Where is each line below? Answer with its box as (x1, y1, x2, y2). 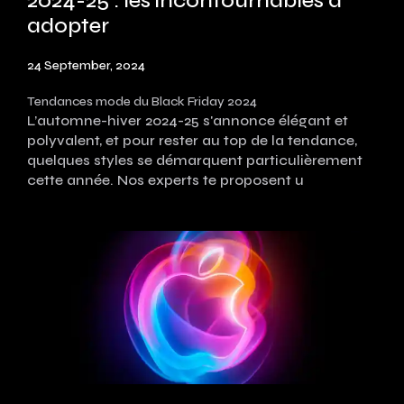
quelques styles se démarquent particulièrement (27, 151, 363, 169)
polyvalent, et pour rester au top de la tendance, (27, 131, 357, 149)
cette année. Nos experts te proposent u (27, 170, 304, 188)
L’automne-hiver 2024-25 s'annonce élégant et (27, 111, 348, 129)
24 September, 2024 (27, 57, 145, 73)
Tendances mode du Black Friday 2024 (27, 93, 257, 109)
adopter (27, 12, 109, 39)
